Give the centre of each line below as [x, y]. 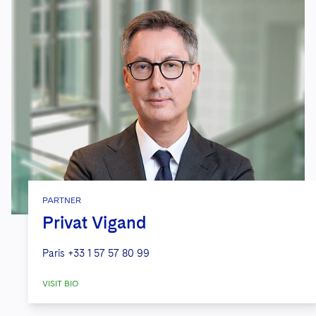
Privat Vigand [95, 223]
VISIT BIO [60, 284]
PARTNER [62, 201]
